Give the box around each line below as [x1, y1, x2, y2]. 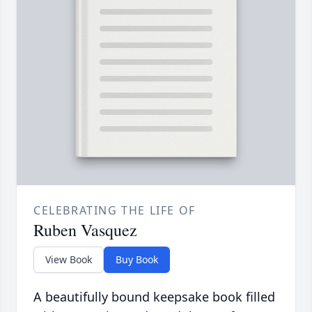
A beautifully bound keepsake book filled [33, 288, 275, 306]
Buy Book [116, 253, 158, 267]
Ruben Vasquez [33, 219, 137, 242]
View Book [45, 253, 92, 267]
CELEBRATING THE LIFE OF [33, 203, 196, 219]
